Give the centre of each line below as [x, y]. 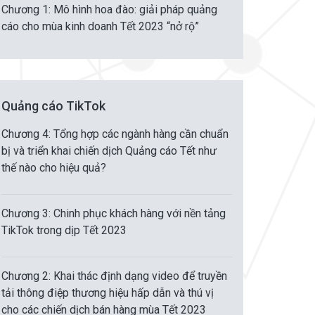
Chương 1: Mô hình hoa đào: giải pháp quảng [109, 9]
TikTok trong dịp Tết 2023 [64, 230]
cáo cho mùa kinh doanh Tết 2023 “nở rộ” [100, 26]
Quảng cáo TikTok [53, 106]
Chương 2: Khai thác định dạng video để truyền [114, 276]
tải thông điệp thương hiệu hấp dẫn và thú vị [108, 293]
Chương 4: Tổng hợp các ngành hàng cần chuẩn [115, 134]
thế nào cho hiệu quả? [54, 168]
